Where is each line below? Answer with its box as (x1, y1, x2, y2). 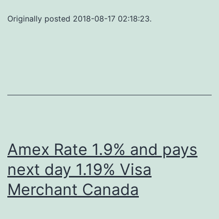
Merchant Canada (7, 180, 139, 199)
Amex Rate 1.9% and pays (7, 140, 197, 159)
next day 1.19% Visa (7, 160, 152, 179)
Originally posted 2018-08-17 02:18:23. (7, 14, 152, 24)
